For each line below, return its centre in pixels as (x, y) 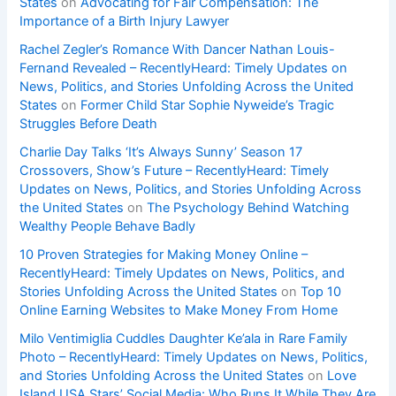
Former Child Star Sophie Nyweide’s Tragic (208, 105)
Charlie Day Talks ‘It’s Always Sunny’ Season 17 (161, 152)
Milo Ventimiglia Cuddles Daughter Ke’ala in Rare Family (184, 338)
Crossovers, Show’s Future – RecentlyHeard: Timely (175, 170)
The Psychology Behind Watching (248, 207)
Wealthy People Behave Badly (108, 226)
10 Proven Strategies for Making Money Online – (164, 254)
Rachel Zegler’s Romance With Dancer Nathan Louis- (178, 49)
